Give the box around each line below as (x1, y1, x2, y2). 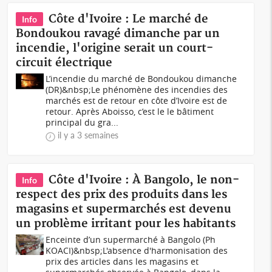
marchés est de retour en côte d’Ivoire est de (46, 95, 228, 106)
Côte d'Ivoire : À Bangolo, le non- (49, 173, 240, 187)
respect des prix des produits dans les (16, 188, 228, 202)
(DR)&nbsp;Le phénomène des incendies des (46, 84, 228, 95)
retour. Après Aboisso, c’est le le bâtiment (46, 106, 214, 117)
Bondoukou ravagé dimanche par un (16, 27, 220, 41)
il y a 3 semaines (58, 130, 119, 140)
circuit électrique (16, 56, 113, 70)
